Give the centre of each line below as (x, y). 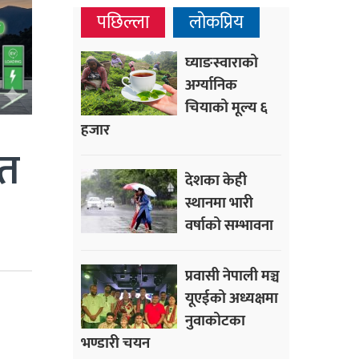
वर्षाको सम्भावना (229, 226)
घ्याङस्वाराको (222, 63)
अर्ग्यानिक (211, 85)
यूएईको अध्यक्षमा (232, 298)
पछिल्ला (123, 23)
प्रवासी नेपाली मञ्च (232, 276)
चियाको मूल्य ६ (226, 108)
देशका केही (216, 181)
